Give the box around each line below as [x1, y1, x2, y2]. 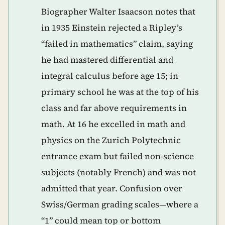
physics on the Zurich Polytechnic [41, 134, 181, 146]
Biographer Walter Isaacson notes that [41, 6, 195, 18]
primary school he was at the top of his [41, 86, 199, 98]
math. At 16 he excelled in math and [41, 118, 185, 130]
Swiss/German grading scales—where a [41, 198, 198, 210]
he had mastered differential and [41, 54, 173, 66]
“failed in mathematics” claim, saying [41, 38, 193, 50]
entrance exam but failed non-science [41, 150, 194, 162]
